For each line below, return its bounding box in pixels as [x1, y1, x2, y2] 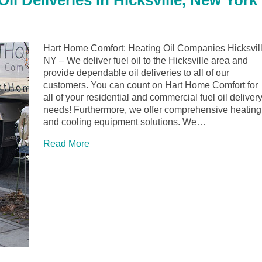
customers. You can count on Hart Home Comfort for [43, 80, 258, 91]
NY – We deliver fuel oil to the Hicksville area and [43, 56, 248, 66]
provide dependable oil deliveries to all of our [43, 68, 229, 78]
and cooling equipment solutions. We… [43, 117, 206, 127]
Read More [43, 139, 89, 149]
